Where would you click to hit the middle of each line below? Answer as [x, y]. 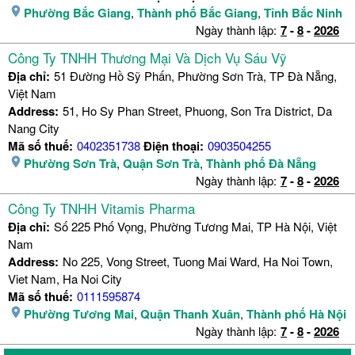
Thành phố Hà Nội [296, 314]
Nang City [34, 128]
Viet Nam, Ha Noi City [65, 279]
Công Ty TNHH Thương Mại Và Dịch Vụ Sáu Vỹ [147, 58]
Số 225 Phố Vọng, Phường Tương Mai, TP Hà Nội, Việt [195, 227]
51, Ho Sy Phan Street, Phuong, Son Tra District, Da [197, 111]
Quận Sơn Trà [161, 164]
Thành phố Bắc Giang [197, 13]
